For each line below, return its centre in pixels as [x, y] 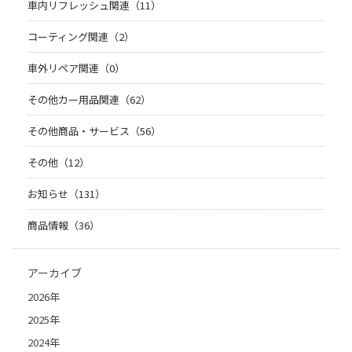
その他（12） [59, 163]
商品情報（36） [64, 225]
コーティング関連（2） [81, 37]
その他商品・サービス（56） [94, 131]
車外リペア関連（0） [76, 68]
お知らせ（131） [66, 194]
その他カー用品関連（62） [89, 100]
